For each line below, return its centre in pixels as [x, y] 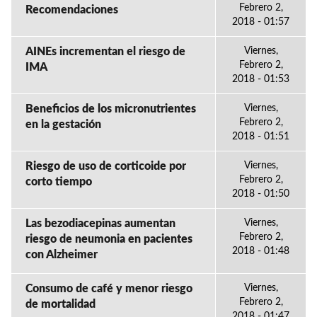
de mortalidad [60, 304]
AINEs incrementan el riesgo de [105, 51]
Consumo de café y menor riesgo [109, 288]
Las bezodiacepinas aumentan [100, 223]
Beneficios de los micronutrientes [111, 109]
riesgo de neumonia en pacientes [109, 239]
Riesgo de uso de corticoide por [106, 166]
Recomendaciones [72, 10]
